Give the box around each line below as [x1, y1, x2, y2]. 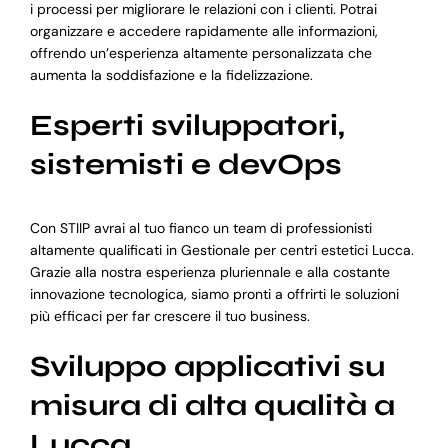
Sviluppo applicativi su [29, 348, 385, 384]
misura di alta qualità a [29, 387, 395, 423]
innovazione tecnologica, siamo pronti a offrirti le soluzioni [29, 284, 399, 303]
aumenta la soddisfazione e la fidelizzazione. [29, 66, 313, 85]
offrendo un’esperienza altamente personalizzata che [29, 44, 372, 63]
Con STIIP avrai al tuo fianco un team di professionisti [29, 218, 372, 237]
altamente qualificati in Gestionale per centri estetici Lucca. [29, 240, 414, 259]
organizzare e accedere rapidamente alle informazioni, [29, 22, 378, 41]
